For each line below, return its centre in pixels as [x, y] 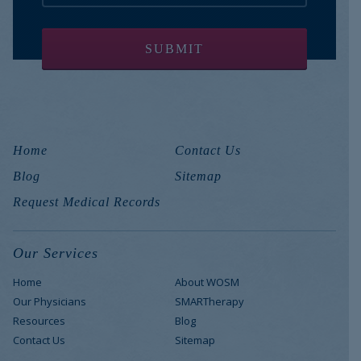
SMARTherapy [209, 301]
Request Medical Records [87, 202]
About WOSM [207, 282]
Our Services [56, 253]
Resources [39, 321]
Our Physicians [50, 301]
